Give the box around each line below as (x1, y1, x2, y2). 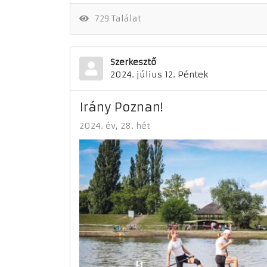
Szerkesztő (110, 57, 156, 68)
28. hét (120, 120, 150, 132)
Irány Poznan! (79, 100, 163, 115)
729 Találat (90, 13, 141, 24)
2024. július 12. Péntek (110, 69, 208, 80)
